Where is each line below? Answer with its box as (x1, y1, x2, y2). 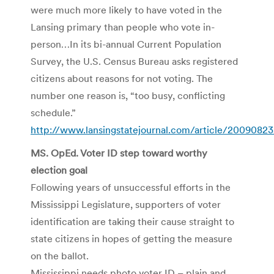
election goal (31, 163, 87, 176)
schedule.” (31, 106, 76, 119)
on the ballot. (31, 249, 89, 262)
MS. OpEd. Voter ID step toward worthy (31, 146, 207, 159)
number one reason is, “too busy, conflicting (31, 89, 225, 102)
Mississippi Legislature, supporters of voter (31, 198, 221, 210)
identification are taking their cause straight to (31, 215, 234, 228)
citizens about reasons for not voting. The (31, 72, 213, 84)
